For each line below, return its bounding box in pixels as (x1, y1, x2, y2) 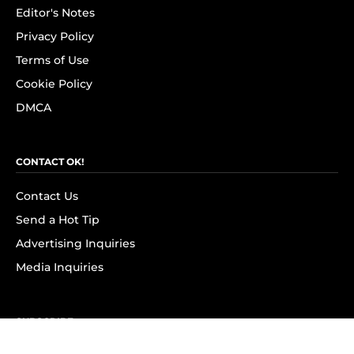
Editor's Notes (16, 6, 95, 20)
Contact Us (16, 189, 78, 203)
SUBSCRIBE (16, 315, 73, 327)
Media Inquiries (16, 260, 104, 274)
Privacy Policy (16, 29, 94, 43)
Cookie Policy (16, 77, 92, 91)
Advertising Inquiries (16, 236, 135, 250)
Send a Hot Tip (16, 213, 100, 227)
